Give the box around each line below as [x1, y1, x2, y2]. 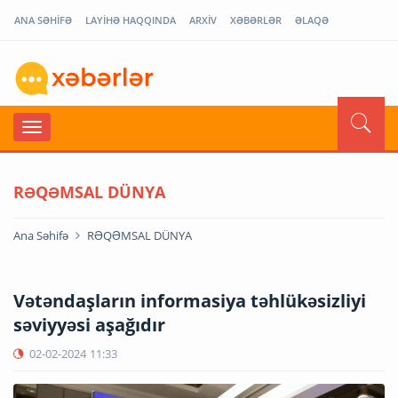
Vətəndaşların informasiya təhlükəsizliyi [13, 288, 366, 313]
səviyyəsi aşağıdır [13, 312, 165, 337]
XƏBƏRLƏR [230, 13, 282, 27]
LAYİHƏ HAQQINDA [85, 13, 176, 27]
